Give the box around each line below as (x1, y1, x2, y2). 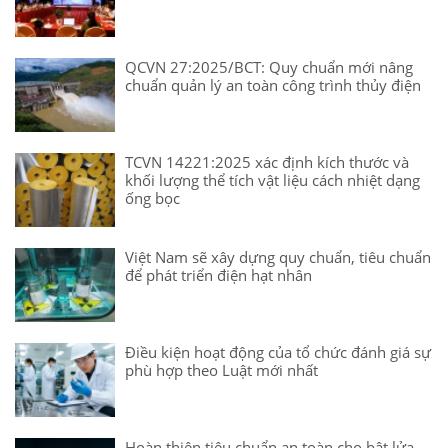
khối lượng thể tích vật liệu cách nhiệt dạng (125, 169, 420, 190)
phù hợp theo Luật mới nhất (125, 359, 318, 380)
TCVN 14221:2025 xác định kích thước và (125, 151, 409, 172)
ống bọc (125, 187, 180, 208)
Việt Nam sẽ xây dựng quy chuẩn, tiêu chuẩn (125, 246, 431, 267)
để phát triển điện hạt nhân (125, 264, 312, 285)
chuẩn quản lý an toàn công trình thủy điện (125, 74, 421, 95)
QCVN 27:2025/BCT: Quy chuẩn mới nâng (125, 56, 413, 77)
